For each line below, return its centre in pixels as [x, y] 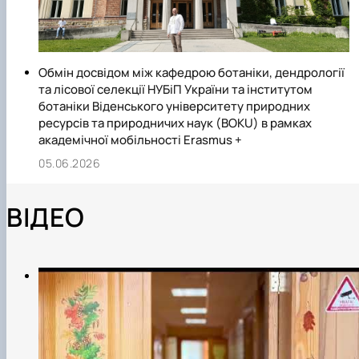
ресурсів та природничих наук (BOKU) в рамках [175, 123]
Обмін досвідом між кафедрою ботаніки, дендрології [192, 73]
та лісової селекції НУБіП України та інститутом [175, 90]
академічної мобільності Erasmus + [140, 140]
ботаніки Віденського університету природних [174, 107]
